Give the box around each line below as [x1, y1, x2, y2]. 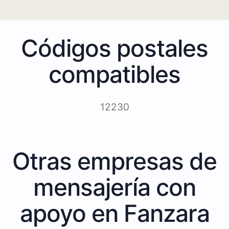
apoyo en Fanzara [19, 198, 210, 227]
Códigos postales [21, 33, 208, 62]
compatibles [49, 59, 180, 88]
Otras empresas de [12, 146, 217, 175]
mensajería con [33, 172, 196, 201]
